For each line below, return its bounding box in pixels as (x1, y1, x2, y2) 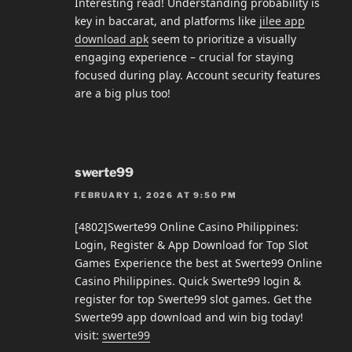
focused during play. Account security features (75, 68, 321, 83)
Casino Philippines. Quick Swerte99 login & (75, 273, 301, 288)
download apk (75, 31, 148, 47)
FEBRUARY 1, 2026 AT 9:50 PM (75, 189, 238, 200)
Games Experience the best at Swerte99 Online (75, 255, 322, 270)
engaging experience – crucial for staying (75, 49, 294, 65)
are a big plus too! (75, 86, 170, 101)
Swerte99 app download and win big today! (75, 309, 303, 324)
